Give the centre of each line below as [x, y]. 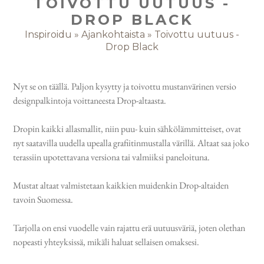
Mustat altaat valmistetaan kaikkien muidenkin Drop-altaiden [121, 185]
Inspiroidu [48, 34]
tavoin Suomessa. [43, 199]
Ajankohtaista [113, 34]
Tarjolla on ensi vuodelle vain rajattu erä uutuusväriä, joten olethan [129, 228]
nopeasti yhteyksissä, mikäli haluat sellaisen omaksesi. [106, 242]
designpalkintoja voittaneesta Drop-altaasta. [90, 100]
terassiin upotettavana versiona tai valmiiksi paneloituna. [112, 157]
